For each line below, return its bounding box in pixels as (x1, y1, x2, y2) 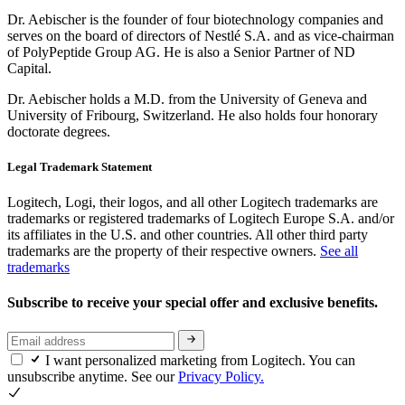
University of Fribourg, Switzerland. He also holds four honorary (7, 107, 378, 123)
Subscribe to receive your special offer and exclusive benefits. (7, 295, 381, 311)
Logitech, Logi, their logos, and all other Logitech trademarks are (7, 193, 378, 210)
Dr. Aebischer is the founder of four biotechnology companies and (7, 11, 383, 27)
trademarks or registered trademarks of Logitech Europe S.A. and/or (7, 210, 394, 226)
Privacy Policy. (178, 368, 264, 384)
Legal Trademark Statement (7, 159, 152, 174)
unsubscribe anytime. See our (7, 368, 178, 384)
